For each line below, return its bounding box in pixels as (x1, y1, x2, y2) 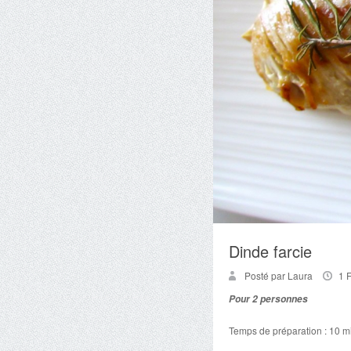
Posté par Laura (244, 269, 315, 282)
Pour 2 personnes (229, 292, 308, 306)
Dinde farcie (229, 240, 312, 262)
